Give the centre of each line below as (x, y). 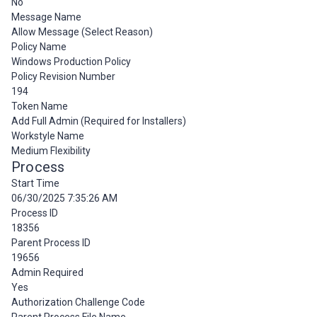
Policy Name (39, 47)
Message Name (46, 17)
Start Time (35, 183)
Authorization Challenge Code (78, 302)
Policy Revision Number (63, 76)
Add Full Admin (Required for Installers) (99, 121)
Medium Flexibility (51, 151)
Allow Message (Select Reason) (82, 32)
